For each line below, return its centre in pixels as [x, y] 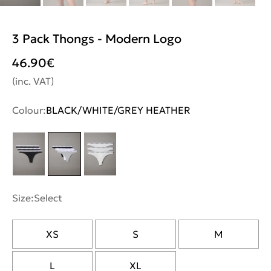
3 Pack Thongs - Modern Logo [97, 38]
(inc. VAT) [33, 81]
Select [48, 198]
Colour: [29, 110]
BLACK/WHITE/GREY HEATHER [118, 110]
